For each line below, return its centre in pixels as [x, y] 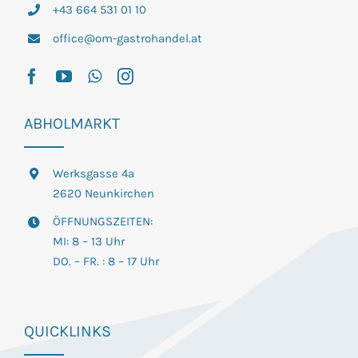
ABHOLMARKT [72, 123]
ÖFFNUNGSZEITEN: [102, 222]
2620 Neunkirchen [103, 193]
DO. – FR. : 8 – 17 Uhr [105, 262]
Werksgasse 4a [93, 173]
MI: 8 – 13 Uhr [88, 242]
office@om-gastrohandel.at [127, 38]
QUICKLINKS [67, 331]
